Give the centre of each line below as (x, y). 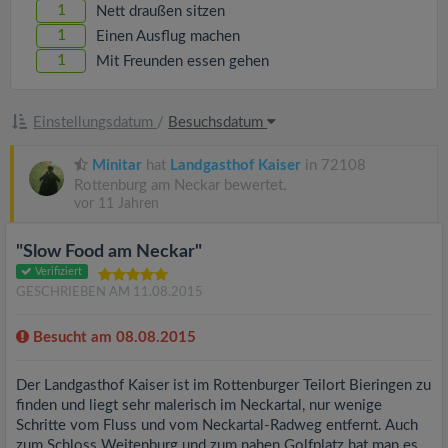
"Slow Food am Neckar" (109, 252)
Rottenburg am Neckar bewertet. (180, 185)
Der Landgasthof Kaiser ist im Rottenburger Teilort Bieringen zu (223, 385)
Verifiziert (57, 271)
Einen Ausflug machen (168, 36)
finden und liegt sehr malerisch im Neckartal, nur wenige (199, 405)
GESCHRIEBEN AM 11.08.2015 (109, 292)
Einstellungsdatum (95, 122)
